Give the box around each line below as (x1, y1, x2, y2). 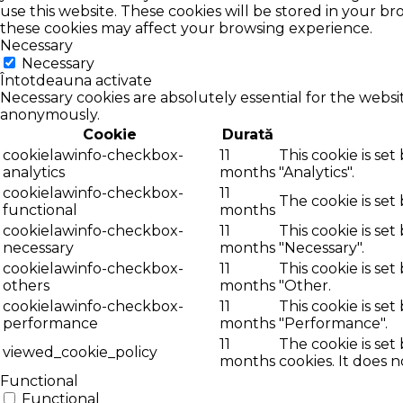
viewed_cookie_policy (3, 343, 157, 361)
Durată (221, 125, 273, 143)
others (3, 276, 49, 294)
